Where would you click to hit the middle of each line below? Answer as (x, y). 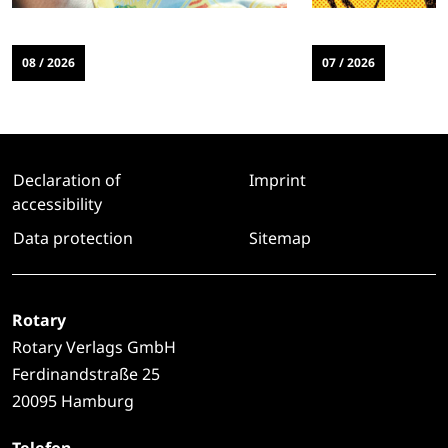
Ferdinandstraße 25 (86, 374)
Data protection (73, 238)
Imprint (277, 180)
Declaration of (67, 180)
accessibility (57, 204)
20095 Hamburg (73, 401)
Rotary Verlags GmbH (94, 347)
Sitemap (280, 238)
